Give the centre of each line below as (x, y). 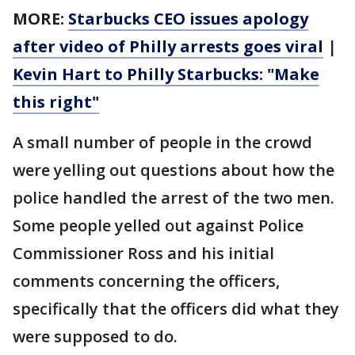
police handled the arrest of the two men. (174, 198)
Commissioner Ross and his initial (143, 253)
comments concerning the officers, (146, 281)
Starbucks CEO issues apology (188, 19)
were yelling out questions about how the (174, 170)
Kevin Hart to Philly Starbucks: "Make (166, 74)
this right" (56, 102)
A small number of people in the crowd (162, 142)
